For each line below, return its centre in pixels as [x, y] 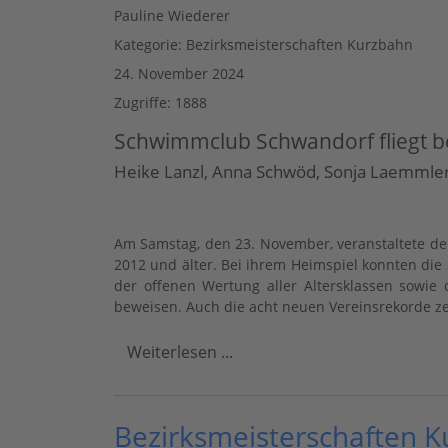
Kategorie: [150, 45]
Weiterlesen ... [180, 351]
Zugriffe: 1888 [160, 103]
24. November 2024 [179, 74]
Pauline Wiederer [172, 16]
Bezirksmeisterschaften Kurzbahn [299, 45]
